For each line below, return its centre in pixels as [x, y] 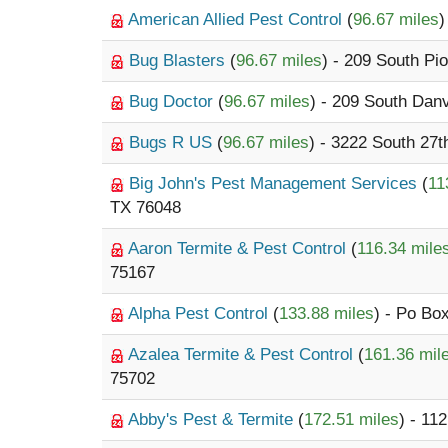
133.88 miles [326, 313]
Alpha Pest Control [200, 313]
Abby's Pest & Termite [213, 419]
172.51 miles [351, 419]
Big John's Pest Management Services [275, 183]
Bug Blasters [179, 60]
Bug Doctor [173, 101]
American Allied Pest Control [237, 19]
